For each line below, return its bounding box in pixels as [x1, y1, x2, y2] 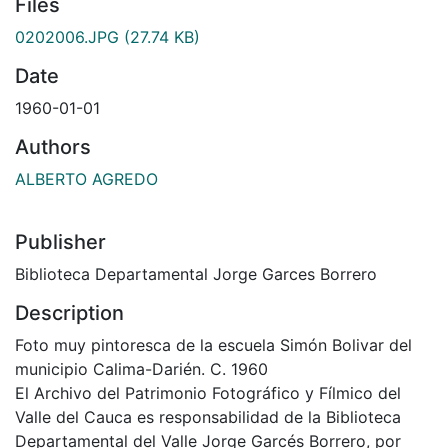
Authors [15, 134, 91, 159]
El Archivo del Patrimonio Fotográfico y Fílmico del [15, 382, 401, 403]
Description [15, 300, 124, 325]
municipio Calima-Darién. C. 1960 [15, 358, 268, 379]
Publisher [15, 229, 106, 254]
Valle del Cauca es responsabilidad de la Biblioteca [15, 406, 401, 427]
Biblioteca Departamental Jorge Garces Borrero [15, 263, 377, 284]
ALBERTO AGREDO [15, 168, 158, 189]
